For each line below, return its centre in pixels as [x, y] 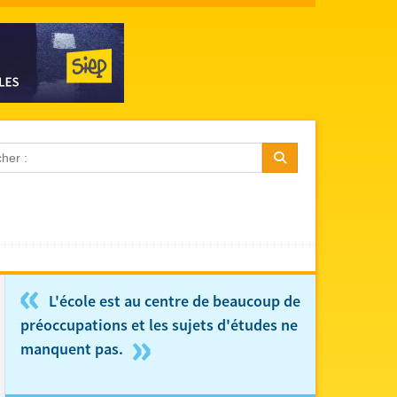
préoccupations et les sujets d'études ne [159, 326]
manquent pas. [74, 350]
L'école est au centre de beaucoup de [173, 302]
